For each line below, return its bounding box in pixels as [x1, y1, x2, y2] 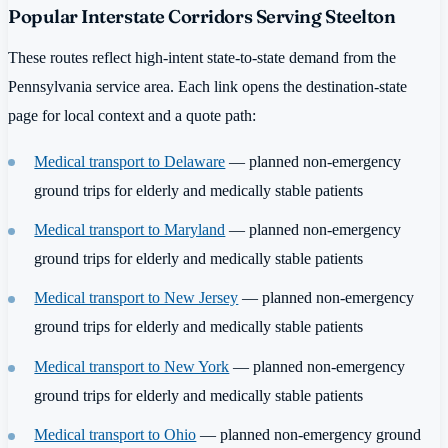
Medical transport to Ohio [34, 425, 197, 445]
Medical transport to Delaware [34, 151, 226, 171]
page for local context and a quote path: [8, 106, 256, 126]
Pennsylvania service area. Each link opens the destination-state [8, 77, 407, 97]
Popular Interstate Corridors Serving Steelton [8, 4, 396, 28]
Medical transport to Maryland [34, 219, 226, 239]
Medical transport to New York [34, 356, 230, 376]
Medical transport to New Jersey [34, 288, 239, 308]
